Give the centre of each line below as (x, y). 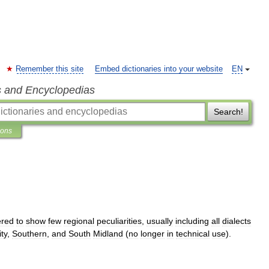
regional (79, 221)
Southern (29, 234)
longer (153, 234)
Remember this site (50, 69)
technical (193, 234)
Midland (108, 234)
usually (160, 221)
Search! (228, 112)
